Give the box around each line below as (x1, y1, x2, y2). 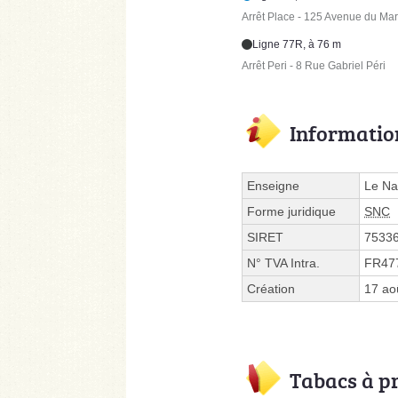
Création (247, 281, 295, 296)
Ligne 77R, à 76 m (252, 37, 342, 51)
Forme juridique (247, 203, 336, 219)
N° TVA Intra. (247, 255, 320, 270)
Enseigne (247, 178, 299, 193)
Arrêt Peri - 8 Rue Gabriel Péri (242, 59, 386, 72)
